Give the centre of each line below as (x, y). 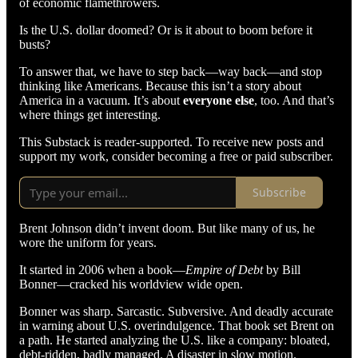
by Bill (282, 269)
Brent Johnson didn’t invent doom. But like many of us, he (167, 228)
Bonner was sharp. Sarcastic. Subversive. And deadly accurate (176, 311)
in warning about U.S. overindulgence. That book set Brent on (177, 325)
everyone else (219, 100)
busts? (35, 44)
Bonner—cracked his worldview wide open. (131, 284)
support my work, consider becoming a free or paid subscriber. (176, 156)
